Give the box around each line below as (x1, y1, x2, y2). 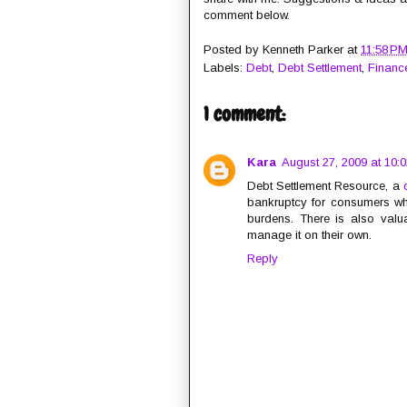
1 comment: (203, 101, 285, 128)
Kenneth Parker (263, 43, 343, 57)
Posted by (203, 43, 263, 57)
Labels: (203, 61, 246, 75)
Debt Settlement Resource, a (247, 179, 403, 194)
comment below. (203, 7, 290, 22)
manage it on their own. (247, 228, 372, 243)
